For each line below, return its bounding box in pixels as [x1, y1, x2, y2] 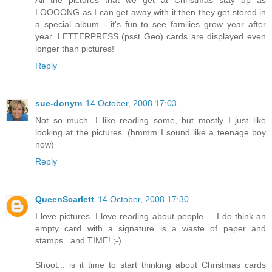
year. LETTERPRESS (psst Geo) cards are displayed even [35, 31, 266, 41]
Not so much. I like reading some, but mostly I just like [35, 115, 266, 125]
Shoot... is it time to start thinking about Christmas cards [35, 259, 266, 270]
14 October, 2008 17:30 [98, 194, 189, 204]
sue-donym [35, 98, 82, 108]
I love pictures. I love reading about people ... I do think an [35, 211, 266, 221]
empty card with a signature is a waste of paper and [35, 223, 266, 233]
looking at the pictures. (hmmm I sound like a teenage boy [35, 127, 266, 137]
